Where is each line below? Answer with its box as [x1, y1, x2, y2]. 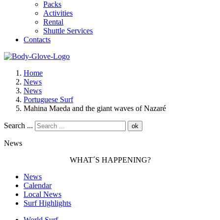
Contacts [24, 35, 51, 44]
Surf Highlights [24, 199, 71, 207]
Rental [43, 18, 63, 26]
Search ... [4, 121, 33, 130]
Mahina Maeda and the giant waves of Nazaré [24, 104, 166, 112]
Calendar [24, 181, 52, 190]
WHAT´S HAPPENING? [69, 156, 151, 164]
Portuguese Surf [24, 95, 73, 104]
